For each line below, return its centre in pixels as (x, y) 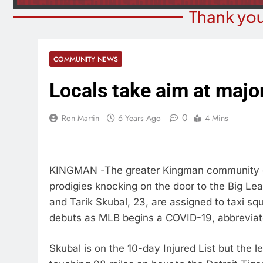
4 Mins (217, 118)
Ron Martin (80, 118)
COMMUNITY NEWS (86, 59)
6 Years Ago (139, 118)
